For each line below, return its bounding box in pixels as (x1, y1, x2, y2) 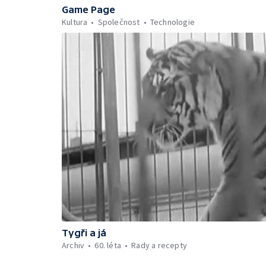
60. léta (94, 239, 122, 251)
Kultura (62, 17, 88, 28)
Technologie (150, 17, 195, 28)
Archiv (62, 239, 85, 251)
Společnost (97, 17, 140, 28)
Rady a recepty (131, 239, 188, 251)
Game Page (62, 4, 115, 15)
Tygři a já (62, 227, 106, 238)
